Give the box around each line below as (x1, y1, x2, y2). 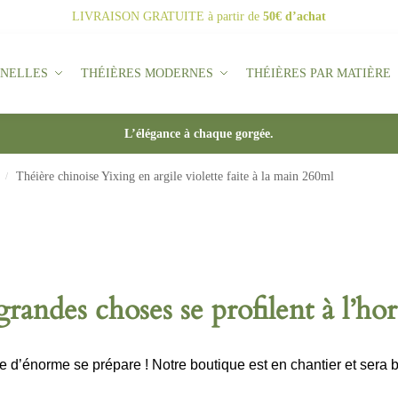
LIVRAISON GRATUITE (72, 10, 208, 23)
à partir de (208, 10, 263, 23)
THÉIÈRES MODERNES (80, 67, 213, 80)
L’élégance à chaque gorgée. (124, 127, 274, 140)
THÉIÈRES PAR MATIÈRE (246, 67, 392, 80)
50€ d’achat (263, 10, 326, 23)
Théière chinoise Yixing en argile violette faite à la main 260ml (16, 170, 335, 183)
